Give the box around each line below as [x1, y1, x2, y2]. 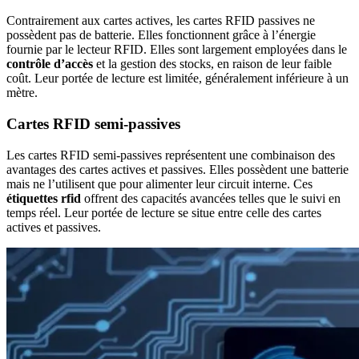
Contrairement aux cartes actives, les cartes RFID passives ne [6, 14, 315, 28]
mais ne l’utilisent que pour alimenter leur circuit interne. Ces [6, 176, 313, 191]
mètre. [6, 86, 38, 100]
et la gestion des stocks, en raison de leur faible [93, 57, 332, 71]
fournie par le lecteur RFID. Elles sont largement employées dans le [6, 42, 347, 57]
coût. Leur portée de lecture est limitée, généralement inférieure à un [6, 71, 349, 86]
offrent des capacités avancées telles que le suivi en [81, 191, 341, 205]
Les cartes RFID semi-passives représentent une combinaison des [6, 147, 335, 162]
